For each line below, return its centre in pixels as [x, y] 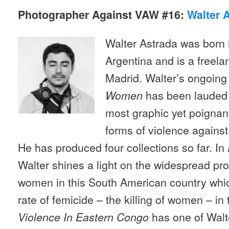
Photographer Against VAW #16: [102, 14]
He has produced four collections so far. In [123, 147]
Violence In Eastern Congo [83, 217]
